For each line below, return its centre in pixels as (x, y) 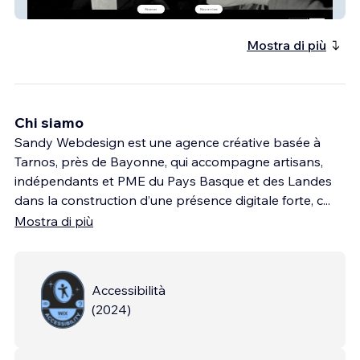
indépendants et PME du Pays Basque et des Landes (173, 180)
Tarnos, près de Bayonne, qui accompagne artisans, (169, 161)
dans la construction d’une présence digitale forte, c (169, 200)
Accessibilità (129, 290)
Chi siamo (49, 122)
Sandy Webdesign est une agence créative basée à (168, 142)
